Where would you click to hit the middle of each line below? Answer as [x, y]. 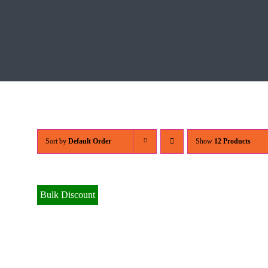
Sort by [57, 141]
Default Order [90, 141]
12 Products [232, 141]
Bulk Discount [68, 195]
